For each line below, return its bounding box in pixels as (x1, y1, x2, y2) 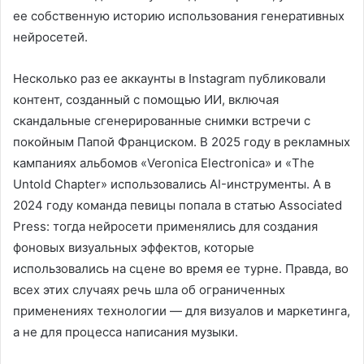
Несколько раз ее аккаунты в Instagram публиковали (13, 71, 326, 86)
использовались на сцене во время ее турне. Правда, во (13, 261, 349, 276)
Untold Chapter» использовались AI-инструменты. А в (13, 176, 331, 192)
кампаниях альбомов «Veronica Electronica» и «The (13, 155, 314, 171)
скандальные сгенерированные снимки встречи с (13, 113, 310, 128)
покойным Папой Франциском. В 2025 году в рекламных (13, 134, 350, 149)
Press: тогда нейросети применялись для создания (13, 219, 318, 234)
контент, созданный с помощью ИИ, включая (13, 92, 279, 107)
